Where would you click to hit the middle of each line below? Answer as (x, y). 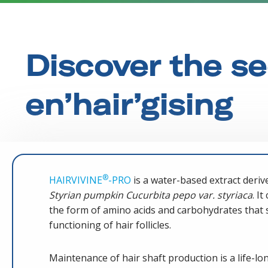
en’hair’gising (129, 104)
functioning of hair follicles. (110, 225)
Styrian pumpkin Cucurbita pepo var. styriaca (151, 195)
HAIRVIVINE (76, 180)
